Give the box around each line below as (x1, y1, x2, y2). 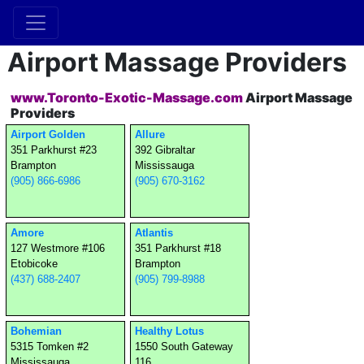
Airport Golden (11, 128, 85, 141)
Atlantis (135, 227, 173, 239)
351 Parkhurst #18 (135, 242, 221, 254)
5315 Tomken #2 (11, 340, 89, 353)
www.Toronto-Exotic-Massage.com (11, 89, 243, 106)
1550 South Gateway (135, 340, 233, 353)
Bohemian (11, 325, 62, 337)
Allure (135, 128, 165, 141)
